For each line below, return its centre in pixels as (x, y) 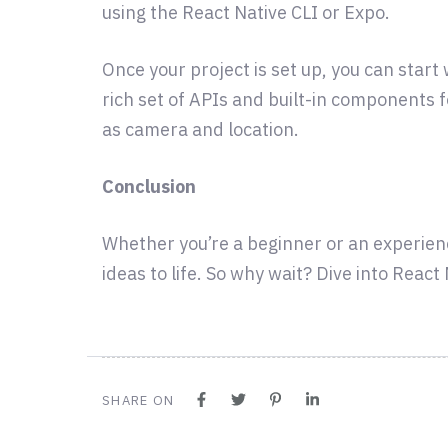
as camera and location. (200, 129)
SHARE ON (138, 400)
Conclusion (149, 186)
